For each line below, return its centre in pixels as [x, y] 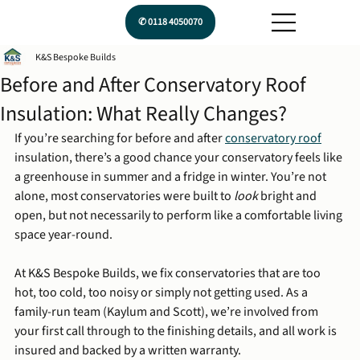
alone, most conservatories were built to [124, 196]
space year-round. [63, 234]
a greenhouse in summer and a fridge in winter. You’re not [172, 176]
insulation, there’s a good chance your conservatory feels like [180, 157]
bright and [288, 196]
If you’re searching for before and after [120, 138]
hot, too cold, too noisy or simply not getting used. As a [162, 292]
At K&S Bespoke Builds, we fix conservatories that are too [169, 273]
